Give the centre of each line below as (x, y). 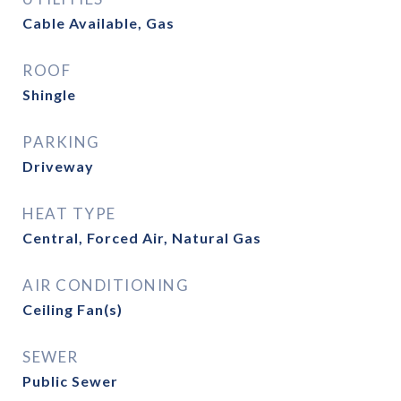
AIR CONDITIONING (106, 285)
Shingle (49, 94)
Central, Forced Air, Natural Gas (142, 238)
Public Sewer (70, 381)
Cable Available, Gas (98, 23)
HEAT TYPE (69, 213)
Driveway (58, 166)
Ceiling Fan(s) (73, 309)
